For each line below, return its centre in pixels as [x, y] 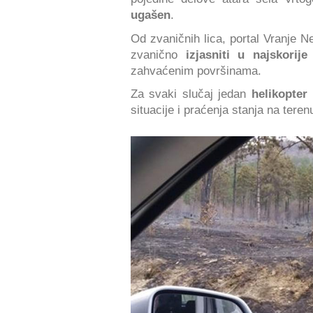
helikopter [279, 94]
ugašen [151, 15]
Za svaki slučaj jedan [191, 94]
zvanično [154, 54]
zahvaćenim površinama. [196, 70]
